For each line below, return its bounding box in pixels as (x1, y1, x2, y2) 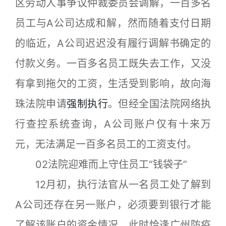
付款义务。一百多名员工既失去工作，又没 (15, 58, 211, 70)
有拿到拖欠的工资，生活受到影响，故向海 (15, 78, 211, 90)
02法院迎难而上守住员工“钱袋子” (15, 158, 187, 171)
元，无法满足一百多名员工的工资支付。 (15, 138, 197, 150)
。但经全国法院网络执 (108, 98, 211, 110)
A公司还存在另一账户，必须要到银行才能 (15, 199, 211, 211)
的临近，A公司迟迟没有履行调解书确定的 (15, 37, 211, 49)
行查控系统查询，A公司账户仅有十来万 (15, 118, 211, 130)
